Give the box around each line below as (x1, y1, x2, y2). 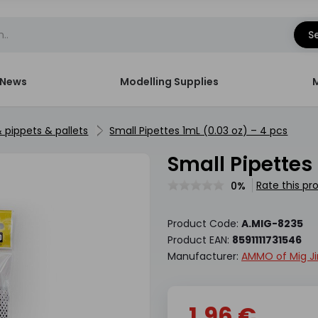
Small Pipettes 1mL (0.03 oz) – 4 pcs (109, 124, 288, 138)
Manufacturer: (167, 249, 241, 263)
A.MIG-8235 (241, 216, 303, 231)
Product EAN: (167, 233, 232, 247)
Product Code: (167, 216, 241, 231)
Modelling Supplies (120, 75, 219, 89)
